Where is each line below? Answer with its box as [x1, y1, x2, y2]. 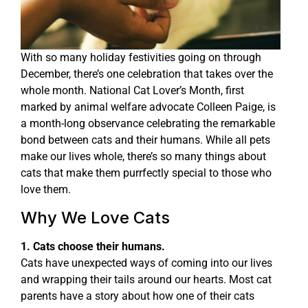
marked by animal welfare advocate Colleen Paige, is [21, 100, 276, 114]
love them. [21, 183, 71, 197]
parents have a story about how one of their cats [21, 289, 254, 302]
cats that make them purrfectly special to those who [21, 166, 272, 180]
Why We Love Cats [21, 207, 170, 228]
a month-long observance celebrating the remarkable [21, 117, 275, 131]
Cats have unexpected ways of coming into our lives [21, 256, 272, 269]
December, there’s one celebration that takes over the [21, 67, 273, 81]
